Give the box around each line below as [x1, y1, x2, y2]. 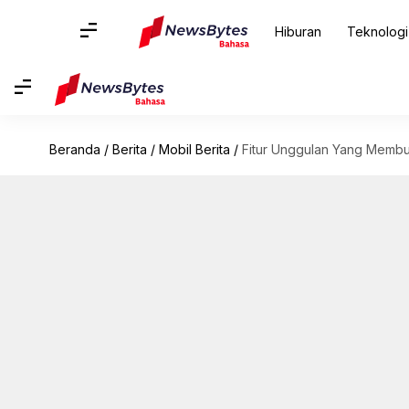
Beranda [48, 142, 100, 157]
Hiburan [274, 24, 321, 39]
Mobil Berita [158, 142, 230, 157]
